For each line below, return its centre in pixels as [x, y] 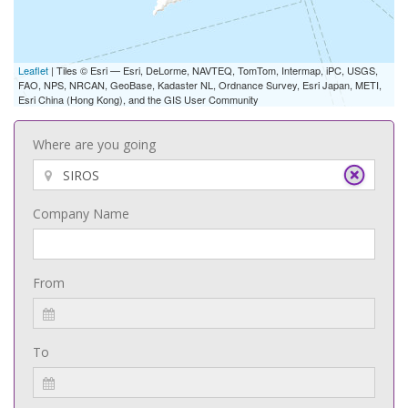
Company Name [81, 214]
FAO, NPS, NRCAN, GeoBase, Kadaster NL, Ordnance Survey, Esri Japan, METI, [200, 85]
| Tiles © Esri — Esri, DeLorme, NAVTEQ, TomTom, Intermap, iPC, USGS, [213, 70]
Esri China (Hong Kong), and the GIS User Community [138, 99]
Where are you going [94, 144]
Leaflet [33, 70]
